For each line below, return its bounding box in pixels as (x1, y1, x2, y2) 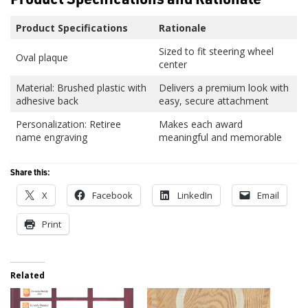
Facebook (92, 188, 133, 201)
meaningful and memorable (159, 130, 282, 144)
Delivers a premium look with (159, 80, 289, 94)
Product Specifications (16, 21, 128, 34)
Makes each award (159, 117, 243, 131)
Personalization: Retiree (16, 117, 121, 131)
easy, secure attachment (159, 93, 269, 107)
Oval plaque (16, 50, 68, 64)
